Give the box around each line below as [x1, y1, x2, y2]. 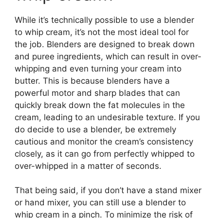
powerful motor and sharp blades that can [15, 88, 180, 98]
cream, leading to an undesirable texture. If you [15, 112, 200, 122]
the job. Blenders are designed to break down [15, 39, 195, 49]
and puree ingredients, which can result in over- [15, 51, 201, 61]
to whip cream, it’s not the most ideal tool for [15, 27, 189, 37]
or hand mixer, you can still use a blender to [15, 198, 186, 207]
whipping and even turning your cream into [15, 63, 182, 73]
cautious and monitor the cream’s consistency [15, 136, 193, 146]
